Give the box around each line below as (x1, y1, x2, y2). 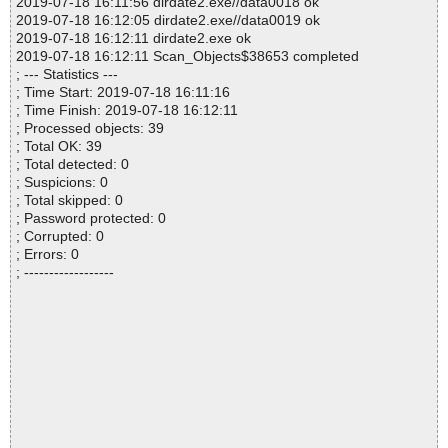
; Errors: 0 (16, 246, 79, 263)
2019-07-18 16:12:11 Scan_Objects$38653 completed (16, 48, 359, 65)
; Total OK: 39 (16, 138, 102, 155)
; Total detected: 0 (16, 156, 129, 173)
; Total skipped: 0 (16, 192, 123, 209)
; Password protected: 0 (16, 210, 166, 227)
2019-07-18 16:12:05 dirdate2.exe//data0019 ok (16, 12, 320, 29)
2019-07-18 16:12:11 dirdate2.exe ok (16, 30, 251, 47)
